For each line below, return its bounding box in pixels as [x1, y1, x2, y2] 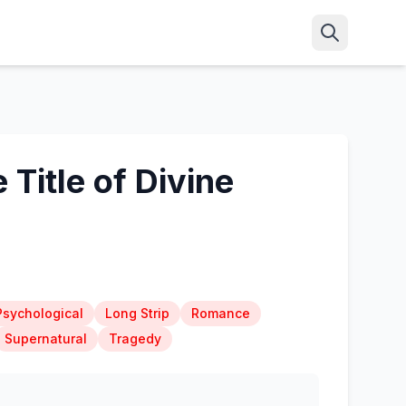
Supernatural [4, 331, 87, 346]
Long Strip [104, 305, 169, 321]
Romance [190, 305, 250, 321]
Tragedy [108, 331, 161, 346]
